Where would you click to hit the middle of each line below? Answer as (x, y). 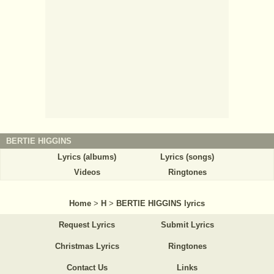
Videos (87, 172)
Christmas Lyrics (87, 246)
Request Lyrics (87, 225)
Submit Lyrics (187, 225)
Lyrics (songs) (187, 157)
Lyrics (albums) (87, 157)
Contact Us (87, 268)
